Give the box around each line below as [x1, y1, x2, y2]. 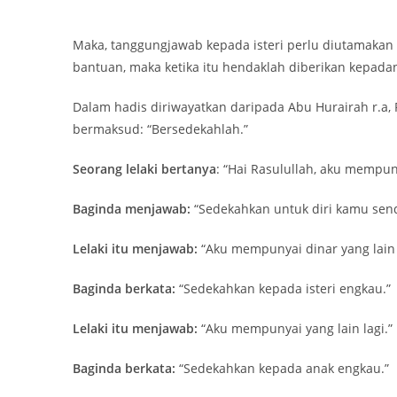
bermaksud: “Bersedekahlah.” [73, 121, 252, 137]
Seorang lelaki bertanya [73, 160, 216, 177]
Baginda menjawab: [73, 200, 191, 217]
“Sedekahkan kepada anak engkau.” [175, 360, 393, 377]
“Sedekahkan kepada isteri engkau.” [175, 280, 394, 297]
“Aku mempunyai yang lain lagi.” [198, 320, 393, 337]
